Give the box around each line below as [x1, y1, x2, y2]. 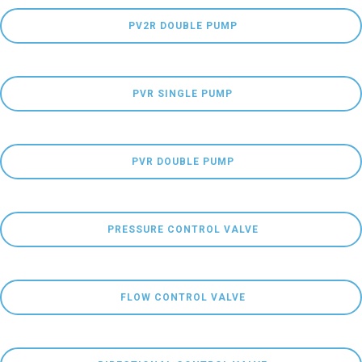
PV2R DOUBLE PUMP [128, 20, 238, 32]
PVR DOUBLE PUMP [131, 156, 234, 167]
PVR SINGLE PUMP [133, 88, 233, 99]
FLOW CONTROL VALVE [120, 292, 246, 303]
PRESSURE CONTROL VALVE [107, 224, 259, 235]
